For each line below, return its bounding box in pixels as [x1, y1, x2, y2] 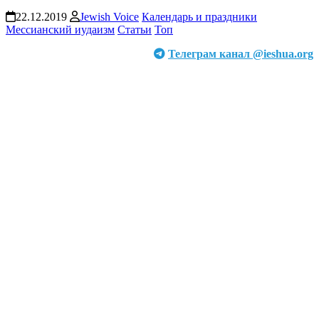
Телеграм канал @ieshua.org [168, 47, 313, 60]
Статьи [117, 23, 152, 36]
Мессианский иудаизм [6, 23, 115, 36]
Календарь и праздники [142, 10, 257, 23]
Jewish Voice [80, 10, 139, 23]
